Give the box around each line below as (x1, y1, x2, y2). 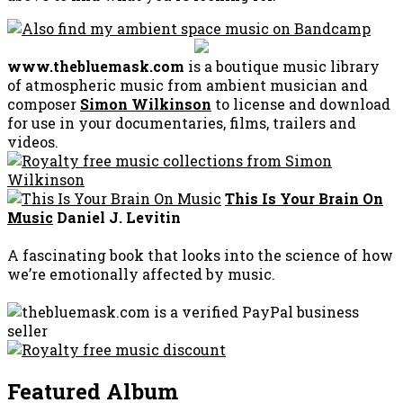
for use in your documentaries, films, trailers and (7, 113, 356, 133)
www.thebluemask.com (7, 57, 184, 76)
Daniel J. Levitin (53, 208, 181, 228)
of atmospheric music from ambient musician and (7, 76, 368, 95)
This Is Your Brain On (225, 189, 383, 209)
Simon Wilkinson (80, 94, 211, 114)
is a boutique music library (184, 57, 380, 76)
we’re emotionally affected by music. (7, 264, 275, 284)
